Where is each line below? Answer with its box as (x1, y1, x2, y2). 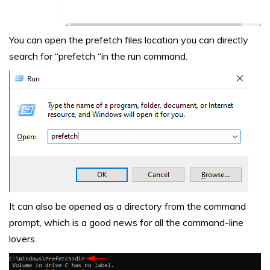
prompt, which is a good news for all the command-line (9, 216, 243, 229)
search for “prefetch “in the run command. (9, 50, 187, 63)
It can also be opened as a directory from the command (9, 200, 246, 213)
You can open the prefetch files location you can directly (9, 34, 248, 46)
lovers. (9, 233, 37, 245)
